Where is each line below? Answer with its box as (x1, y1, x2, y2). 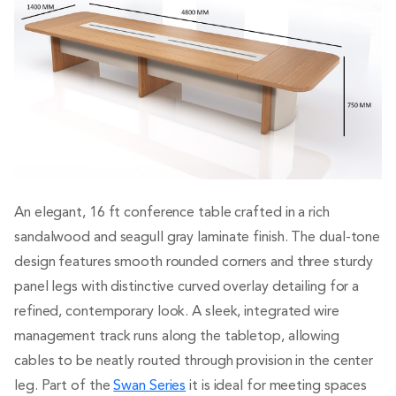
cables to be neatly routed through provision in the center (14, 354, 374, 369)
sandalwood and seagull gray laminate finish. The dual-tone (14, 231, 381, 246)
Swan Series (113, 379, 187, 394)
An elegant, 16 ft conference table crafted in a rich (14, 206, 330, 221)
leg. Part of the (14, 379, 114, 394)
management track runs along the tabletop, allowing (14, 330, 339, 345)
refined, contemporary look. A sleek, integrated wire (14, 305, 339, 320)
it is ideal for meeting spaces (186, 379, 368, 394)
